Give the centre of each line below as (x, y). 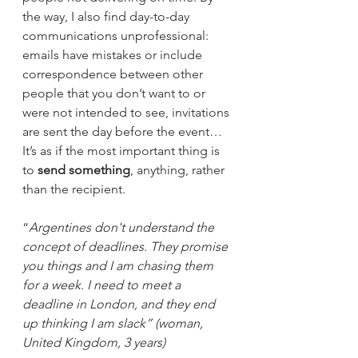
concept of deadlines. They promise (127, 246)
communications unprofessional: (117, 35)
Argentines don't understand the (123, 227)
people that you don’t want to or (115, 93)
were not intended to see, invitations (127, 112)
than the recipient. (77, 189)
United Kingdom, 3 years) (94, 342)
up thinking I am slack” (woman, (114, 323)
